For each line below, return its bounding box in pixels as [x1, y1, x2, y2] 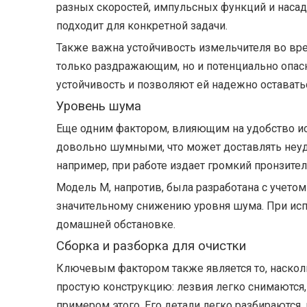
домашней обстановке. [56, 218, 175, 231]
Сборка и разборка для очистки [56, 238, 246, 254]
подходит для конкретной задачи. [56, 19, 228, 32]
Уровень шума [56, 99, 141, 114]
